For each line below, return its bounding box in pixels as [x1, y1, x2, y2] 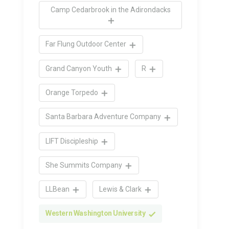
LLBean [45, 185, 71, 194]
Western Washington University [45, 209, 147, 218]
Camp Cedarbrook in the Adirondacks [50, 6, 171, 14]
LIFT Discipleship [45, 136, 100, 145]
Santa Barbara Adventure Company [45, 112, 163, 121]
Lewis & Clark [99, 185, 143, 194]
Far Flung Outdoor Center [45, 40, 128, 49]
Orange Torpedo [45, 88, 100, 97]
